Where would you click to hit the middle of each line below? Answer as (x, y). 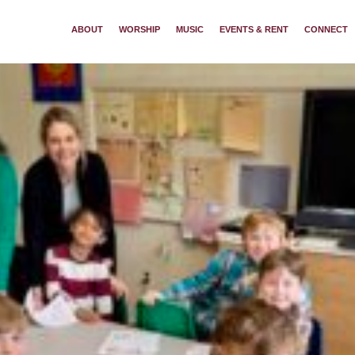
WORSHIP (139, 29)
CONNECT (326, 29)
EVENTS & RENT (254, 29)
